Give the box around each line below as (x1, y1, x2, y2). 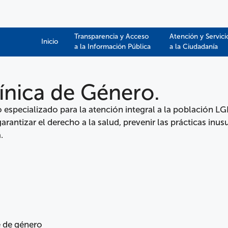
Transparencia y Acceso (74, 32, 149, 41)
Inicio (41, 37, 58, 46)
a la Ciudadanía (169, 42, 218, 51)
